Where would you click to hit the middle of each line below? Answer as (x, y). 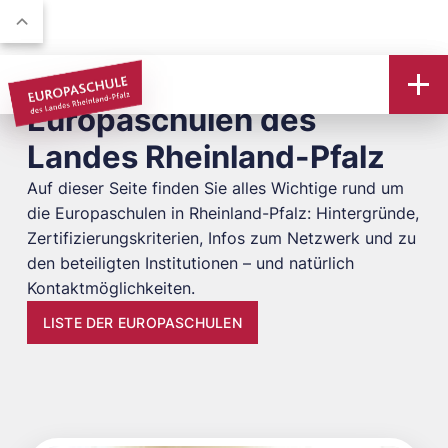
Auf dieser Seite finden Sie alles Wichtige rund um (215, 189)
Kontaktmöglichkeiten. (110, 289)
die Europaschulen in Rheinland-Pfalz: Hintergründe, (222, 214)
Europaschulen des (171, 120)
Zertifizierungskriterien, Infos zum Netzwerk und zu (221, 239)
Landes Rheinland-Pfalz (205, 157)
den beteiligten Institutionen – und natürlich (190, 264)
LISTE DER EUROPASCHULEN (142, 322)
